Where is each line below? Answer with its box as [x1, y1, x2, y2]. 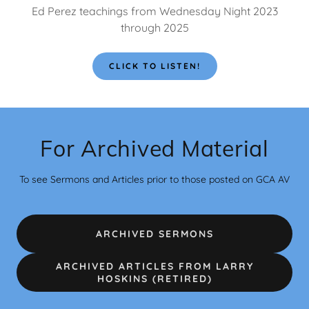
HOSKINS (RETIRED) [97, 272, 212, 285]
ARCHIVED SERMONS [95, 227, 214, 240]
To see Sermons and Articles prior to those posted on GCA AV [19, 172, 290, 186]
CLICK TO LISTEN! [108, 61, 201, 72]
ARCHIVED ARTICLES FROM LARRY [55, 259, 254, 272]
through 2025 [120, 20, 189, 34]
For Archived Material [40, 134, 269, 162]
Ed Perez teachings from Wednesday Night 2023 [31, 3, 278, 18]
